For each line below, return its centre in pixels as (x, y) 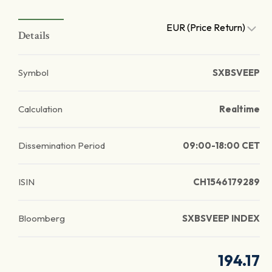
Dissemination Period (62, 145)
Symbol (33, 73)
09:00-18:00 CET (221, 145)
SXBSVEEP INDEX (221, 218)
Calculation (40, 109)
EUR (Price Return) (207, 27)
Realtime (240, 109)
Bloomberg (42, 218)
